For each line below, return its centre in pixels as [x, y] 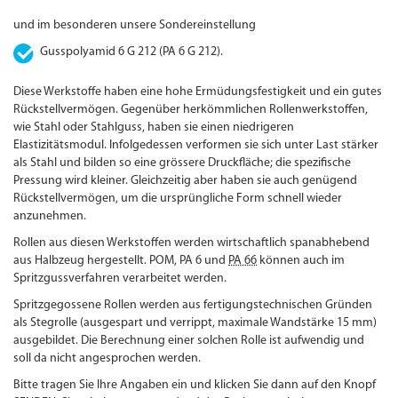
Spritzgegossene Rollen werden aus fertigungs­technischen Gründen [193, 306]
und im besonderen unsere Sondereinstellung [135, 26]
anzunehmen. [50, 217]
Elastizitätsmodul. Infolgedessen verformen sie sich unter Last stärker [196, 146]
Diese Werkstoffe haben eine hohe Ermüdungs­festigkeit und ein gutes [198, 92]
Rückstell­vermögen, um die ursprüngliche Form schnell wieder [178, 199]
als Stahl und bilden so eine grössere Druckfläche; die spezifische [183, 163]
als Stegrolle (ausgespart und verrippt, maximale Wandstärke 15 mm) [195, 323]
